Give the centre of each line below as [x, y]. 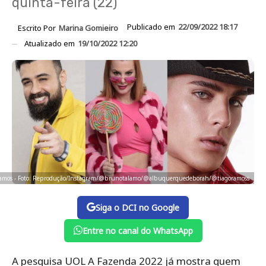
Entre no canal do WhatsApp [137, 230]
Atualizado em [50, 43]
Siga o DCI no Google [137, 207]
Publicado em [152, 27]
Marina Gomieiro [88, 28]
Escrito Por [38, 28]
